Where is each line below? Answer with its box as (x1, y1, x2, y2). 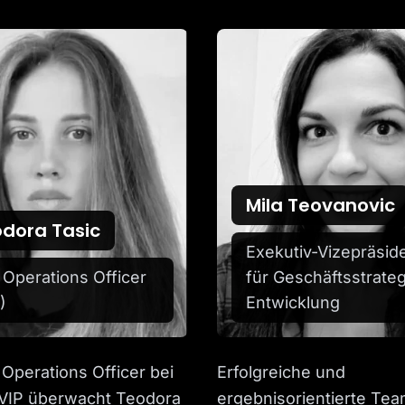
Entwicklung (246, 293, 340, 313)
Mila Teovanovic (246, 193, 395, 219)
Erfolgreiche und (217, 363, 345, 382)
